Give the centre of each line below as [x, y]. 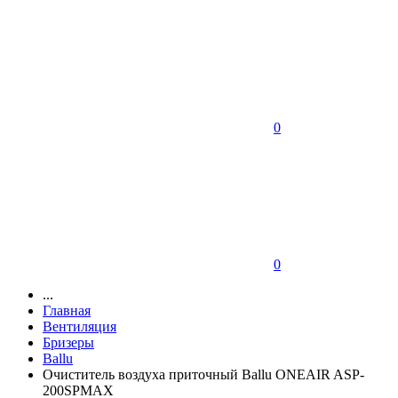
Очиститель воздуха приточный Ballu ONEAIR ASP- [203, 374]
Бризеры [68, 342]
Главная [67, 310]
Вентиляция [80, 326]
